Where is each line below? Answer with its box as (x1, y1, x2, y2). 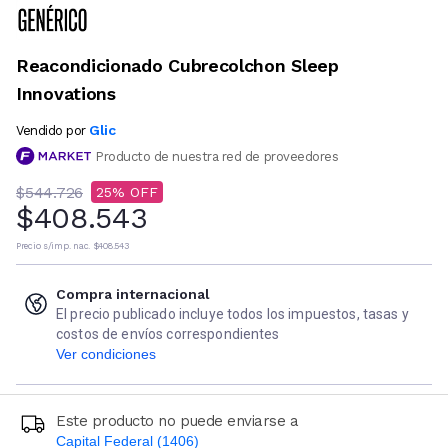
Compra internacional (56, 286, 210, 303)
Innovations (16, 82, 116, 104)
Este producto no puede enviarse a (56, 412, 299, 431)
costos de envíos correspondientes (56, 326, 280, 343)
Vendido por (16, 122, 86, 138)
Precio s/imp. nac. (16, 241, 90, 252)
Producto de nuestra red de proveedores (95, 148, 339, 164)
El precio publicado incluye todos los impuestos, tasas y (56, 306, 409, 323)
